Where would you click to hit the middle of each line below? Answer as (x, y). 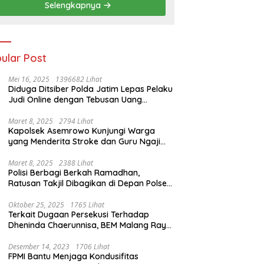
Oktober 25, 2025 (37, 205)
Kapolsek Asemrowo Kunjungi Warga (82, 131)
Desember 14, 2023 (39, 247)
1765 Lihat (88, 205)
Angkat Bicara (37, 236)
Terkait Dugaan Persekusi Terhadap (79, 215)
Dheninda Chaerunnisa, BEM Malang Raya (90, 225)
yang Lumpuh (35, 152)
